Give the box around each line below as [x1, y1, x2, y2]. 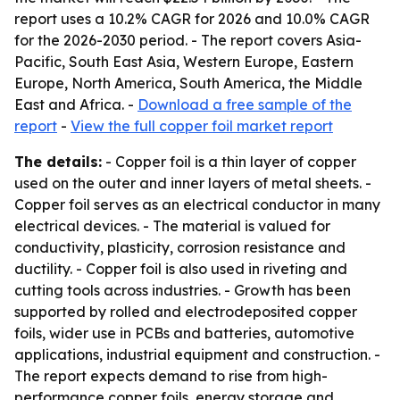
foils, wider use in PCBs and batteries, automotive [14, 324, 354, 342]
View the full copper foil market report [71, 117, 333, 135]
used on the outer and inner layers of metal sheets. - [14, 174, 371, 192]
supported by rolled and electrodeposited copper [14, 303, 357, 321]
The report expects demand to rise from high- [14, 367, 328, 385]
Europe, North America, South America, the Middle [14, 74, 362, 92]
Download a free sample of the [137, 96, 352, 113]
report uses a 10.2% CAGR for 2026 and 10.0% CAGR [14, 10, 370, 28]
